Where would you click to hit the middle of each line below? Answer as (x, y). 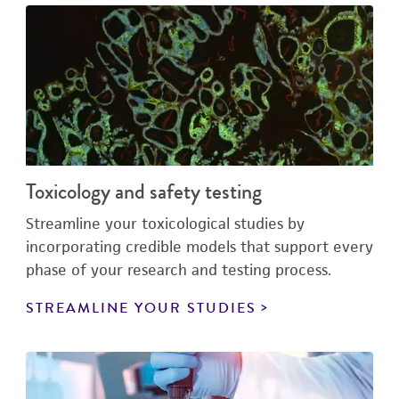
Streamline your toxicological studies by (165, 224)
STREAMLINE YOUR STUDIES (141, 308)
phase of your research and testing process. (179, 270)
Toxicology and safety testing (144, 191)
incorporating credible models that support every (199, 247)
